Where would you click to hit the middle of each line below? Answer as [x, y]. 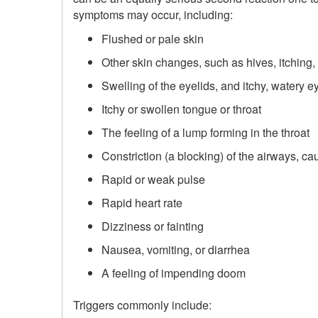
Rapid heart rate [142, 203]
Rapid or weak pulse [153, 180]
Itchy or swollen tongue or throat [181, 109]
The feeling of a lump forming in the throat [205, 133]
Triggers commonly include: [142, 305]
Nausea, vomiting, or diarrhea [176, 250]
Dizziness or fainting [153, 226]
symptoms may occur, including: [153, 14]
